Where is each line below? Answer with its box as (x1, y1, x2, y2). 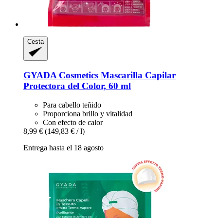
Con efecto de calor (43, 118, 103, 127)
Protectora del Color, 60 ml (23, 81, 131, 91)
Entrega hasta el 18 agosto (23, 143, 104, 152)
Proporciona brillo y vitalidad (43, 109, 132, 118)
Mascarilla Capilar (98, 70, 176, 81)
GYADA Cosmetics (23, 70, 98, 81)
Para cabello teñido (43, 100, 101, 109)
